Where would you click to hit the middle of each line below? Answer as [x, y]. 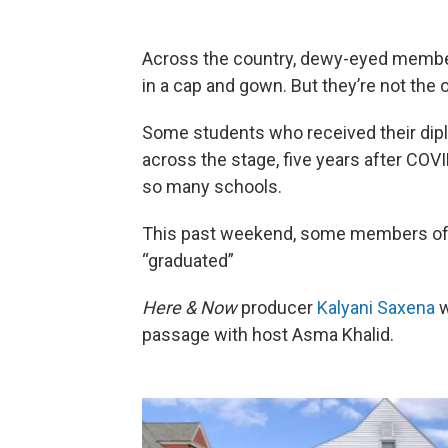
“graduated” [188, 260]
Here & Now [189, 307]
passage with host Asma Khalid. [268, 334]
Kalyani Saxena [376, 307]
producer [277, 307]
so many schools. [212, 186]
